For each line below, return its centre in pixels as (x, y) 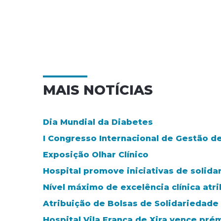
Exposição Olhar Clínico (96, 154)
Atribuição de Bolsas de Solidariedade (131, 203)
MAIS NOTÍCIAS (98, 90)
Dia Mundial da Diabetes (98, 122)
